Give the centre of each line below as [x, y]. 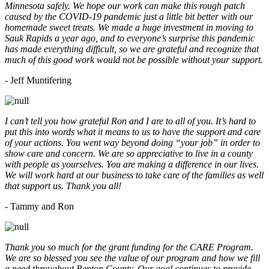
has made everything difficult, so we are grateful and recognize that [132, 49]
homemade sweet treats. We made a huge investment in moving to [129, 27]
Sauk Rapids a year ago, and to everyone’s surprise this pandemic [130, 38]
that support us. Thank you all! [63, 186]
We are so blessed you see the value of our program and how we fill [132, 258]
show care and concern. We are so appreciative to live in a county [129, 153]
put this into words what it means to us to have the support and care [133, 131]
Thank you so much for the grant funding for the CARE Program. [129, 247]
